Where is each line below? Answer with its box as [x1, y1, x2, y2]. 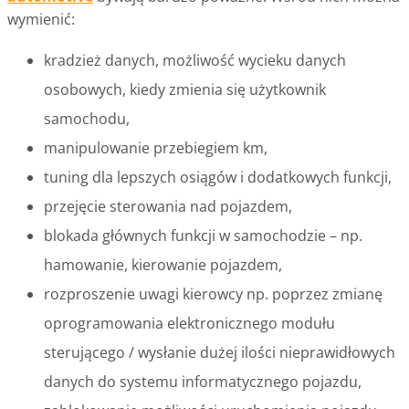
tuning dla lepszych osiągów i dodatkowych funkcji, [44, 166, 392, 187]
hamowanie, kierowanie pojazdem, [44, 254, 282, 275]
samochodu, [44, 108, 130, 129]
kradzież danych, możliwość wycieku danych [44, 49, 346, 70]
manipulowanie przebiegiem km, [44, 137, 267, 158]
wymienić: [7, 8, 75, 29]
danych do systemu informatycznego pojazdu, [44, 371, 362, 392]
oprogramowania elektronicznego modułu [44, 312, 335, 333]
